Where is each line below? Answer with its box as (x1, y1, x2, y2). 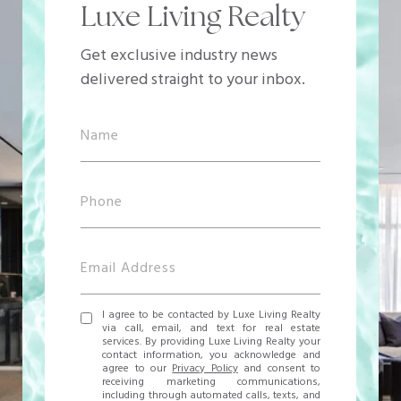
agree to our (102, 360, 173, 379)
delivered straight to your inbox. (81, 67, 305, 94)
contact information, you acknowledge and (102, 346, 320, 365)
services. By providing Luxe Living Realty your (102, 333, 320, 352)
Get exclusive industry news (81, 43, 277, 70)
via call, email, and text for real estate (102, 320, 320, 338)
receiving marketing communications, (102, 373, 320, 392)
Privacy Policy (172, 360, 238, 379)
